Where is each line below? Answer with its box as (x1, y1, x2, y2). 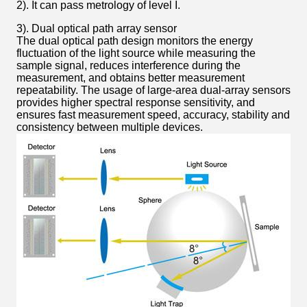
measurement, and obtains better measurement (16, 71, 245, 84)
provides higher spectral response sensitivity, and (16, 96, 255, 108)
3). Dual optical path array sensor (16, 22, 177, 34)
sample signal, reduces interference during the (16, 59, 241, 71)
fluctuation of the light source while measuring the (16, 47, 256, 59)
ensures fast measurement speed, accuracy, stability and (16, 108, 290, 121)
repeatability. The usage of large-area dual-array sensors (16, 84, 291, 96)
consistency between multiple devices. (16, 121, 203, 133)
